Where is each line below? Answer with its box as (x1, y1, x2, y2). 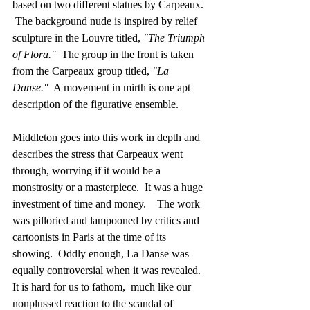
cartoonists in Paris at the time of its (12, 231, 169, 244)
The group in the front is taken (62, 48, 197, 61)
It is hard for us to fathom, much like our (12, 281, 194, 293)
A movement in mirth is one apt (51, 82, 193, 94)
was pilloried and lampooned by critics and (12, 215, 202, 227)
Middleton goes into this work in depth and (12, 131, 203, 144)
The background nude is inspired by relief (12, 15, 200, 28)
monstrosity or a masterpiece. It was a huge (12, 181, 206, 194)
